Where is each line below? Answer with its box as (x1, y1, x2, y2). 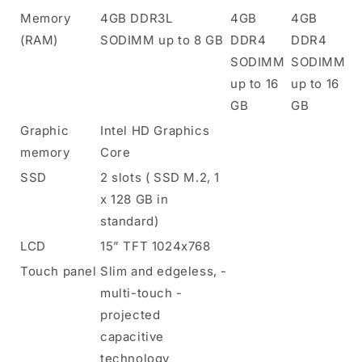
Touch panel (20, 263, 97, 279)
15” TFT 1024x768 (100, 238, 211, 254)
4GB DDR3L (100, 10, 173, 26)
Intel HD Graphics (100, 122, 210, 138)
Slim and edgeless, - (100, 263, 228, 279)
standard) (100, 213, 159, 229)
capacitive (100, 328, 164, 344)
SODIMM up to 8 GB (100, 32, 224, 48)
